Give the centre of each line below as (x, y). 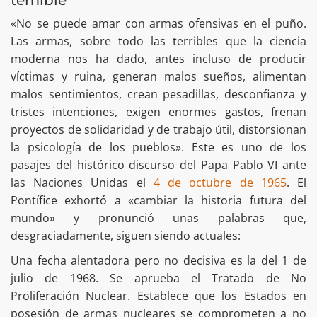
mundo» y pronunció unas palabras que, (158, 218)
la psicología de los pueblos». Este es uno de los (158, 147)
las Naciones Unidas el (82, 182)
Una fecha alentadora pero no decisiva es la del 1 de (158, 260)
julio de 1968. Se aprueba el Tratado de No (158, 278)
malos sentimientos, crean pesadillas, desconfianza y (158, 94)
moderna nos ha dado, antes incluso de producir (158, 58)
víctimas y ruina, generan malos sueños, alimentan (158, 76)
